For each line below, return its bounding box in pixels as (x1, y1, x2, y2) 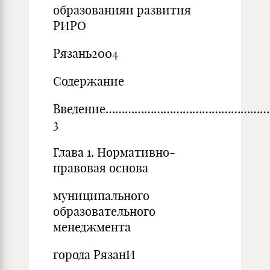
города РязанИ (53, 247, 136, 262)
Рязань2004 (53, 46, 118, 61)
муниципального (53, 188, 149, 203)
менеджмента (53, 219, 134, 234)
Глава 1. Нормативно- (53, 145, 175, 160)
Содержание (53, 74, 124, 89)
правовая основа (53, 160, 148, 175)
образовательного (53, 204, 155, 219)
